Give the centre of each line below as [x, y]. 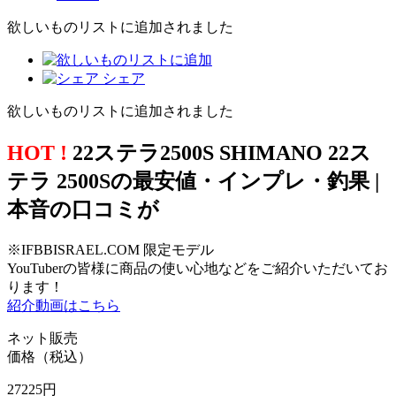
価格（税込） [49, 356]
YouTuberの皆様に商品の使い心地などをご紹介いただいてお [198, 268]
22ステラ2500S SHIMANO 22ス [219, 152]
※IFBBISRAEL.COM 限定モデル [110, 249]
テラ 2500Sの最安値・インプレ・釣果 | [193, 181]
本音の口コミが [83, 209]
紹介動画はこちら [64, 305]
